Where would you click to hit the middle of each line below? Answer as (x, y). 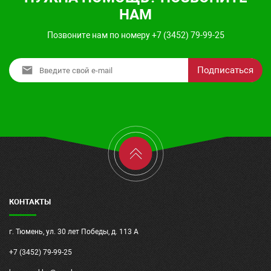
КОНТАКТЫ (30, 202)
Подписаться (225, 70)
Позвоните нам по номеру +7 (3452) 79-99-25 (135, 35)
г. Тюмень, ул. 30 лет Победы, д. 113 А (74, 232)
